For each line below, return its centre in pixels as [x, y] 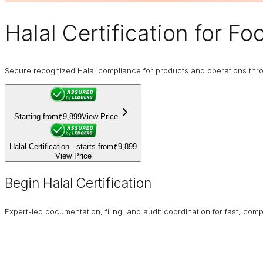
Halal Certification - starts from [61, 147]
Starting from [36, 117]
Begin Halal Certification [78, 183]
